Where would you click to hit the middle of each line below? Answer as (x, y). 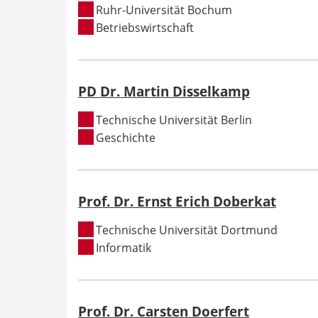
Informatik (124, 247)
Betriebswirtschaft (145, 27)
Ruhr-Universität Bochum (164, 10)
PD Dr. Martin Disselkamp (164, 91)
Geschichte (126, 137)
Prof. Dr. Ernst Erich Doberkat (177, 201)
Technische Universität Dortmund (187, 230)
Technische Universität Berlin (174, 120)
